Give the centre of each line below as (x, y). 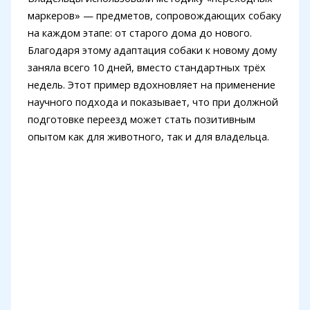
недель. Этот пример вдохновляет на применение (151, 84)
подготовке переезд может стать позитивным (141, 119)
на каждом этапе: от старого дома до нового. (139, 32)
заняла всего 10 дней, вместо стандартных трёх (146, 67)
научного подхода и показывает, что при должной (153, 101)
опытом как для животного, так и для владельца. (148, 136)
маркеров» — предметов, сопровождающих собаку (154, 15)
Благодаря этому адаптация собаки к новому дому (152, 49)
